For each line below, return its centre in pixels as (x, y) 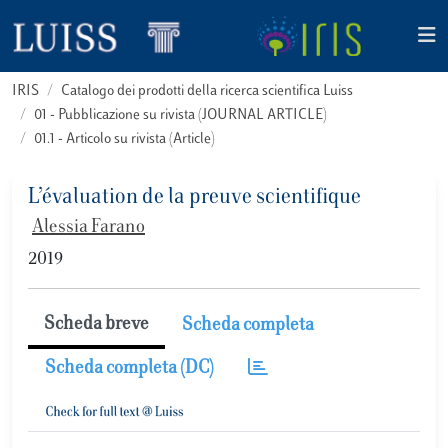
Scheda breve (96, 325)
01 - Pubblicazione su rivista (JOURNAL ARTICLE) (180, 115)
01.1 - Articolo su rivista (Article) (124, 139)
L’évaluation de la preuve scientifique (194, 198)
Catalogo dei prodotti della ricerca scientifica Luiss (207, 91)
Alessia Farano (88, 228)
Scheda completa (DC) (129, 369)
